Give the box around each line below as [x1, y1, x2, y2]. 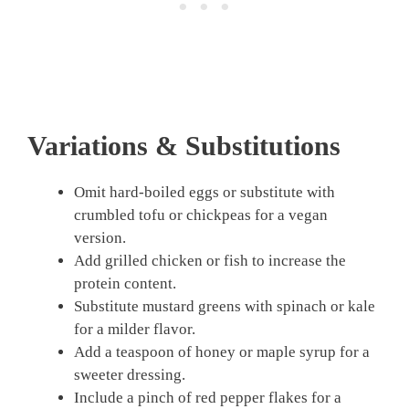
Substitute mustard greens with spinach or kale [74, 297, 375, 315]
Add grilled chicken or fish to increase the [74, 251, 346, 269]
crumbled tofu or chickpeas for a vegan [74, 205, 328, 224]
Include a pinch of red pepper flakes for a [74, 388, 341, 406]
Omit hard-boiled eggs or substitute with [74, 183, 335, 201]
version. [74, 228, 126, 246]
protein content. [74, 274, 176, 292]
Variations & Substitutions [27, 130, 341, 161]
